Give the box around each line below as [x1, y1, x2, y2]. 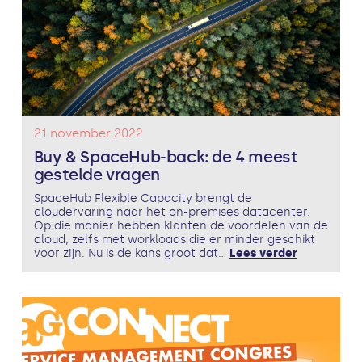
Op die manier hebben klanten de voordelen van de [33, 218, 328, 233]
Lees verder [229, 246, 297, 260]
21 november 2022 [33, 126, 143, 141]
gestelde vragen [33, 164, 160, 184]
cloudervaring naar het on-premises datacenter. [33, 204, 310, 219]
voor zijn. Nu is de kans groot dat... [33, 246, 229, 260]
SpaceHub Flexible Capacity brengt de [33, 191, 252, 205]
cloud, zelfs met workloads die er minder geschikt [33, 232, 315, 246]
